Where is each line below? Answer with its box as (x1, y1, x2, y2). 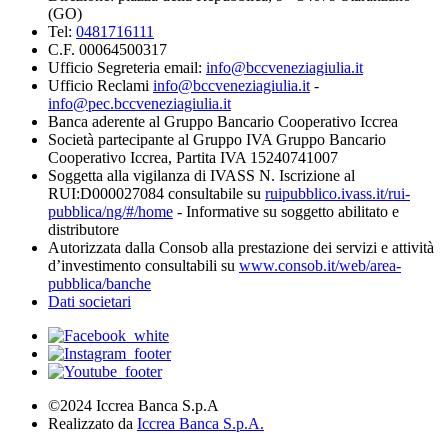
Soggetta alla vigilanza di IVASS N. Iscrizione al (48, 167, 355, 184)
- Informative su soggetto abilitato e (173, 203, 399, 220)
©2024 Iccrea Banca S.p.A (48, 397, 219, 414)
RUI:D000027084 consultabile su (48, 185, 265, 202)
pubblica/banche (48, 275, 151, 292)
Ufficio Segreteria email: (48, 59, 206, 76)
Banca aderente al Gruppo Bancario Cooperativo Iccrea (48, 113, 398, 130)
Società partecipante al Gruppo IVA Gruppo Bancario (48, 131, 386, 148)
